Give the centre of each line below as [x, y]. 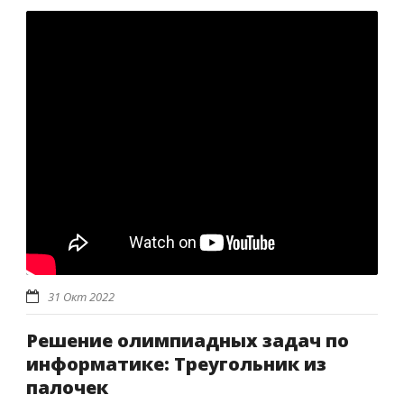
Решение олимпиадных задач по [188, 340]
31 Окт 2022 [81, 296]
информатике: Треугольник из [176, 363]
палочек [67, 387]
